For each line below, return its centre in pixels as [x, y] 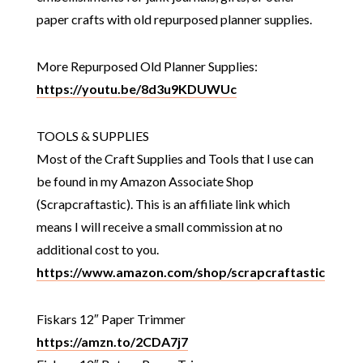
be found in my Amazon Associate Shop [145, 181]
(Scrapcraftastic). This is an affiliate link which [163, 204]
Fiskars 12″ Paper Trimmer [111, 319]
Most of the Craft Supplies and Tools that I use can [175, 158]
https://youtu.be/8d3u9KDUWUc [136, 89]
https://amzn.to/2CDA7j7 [112, 342]
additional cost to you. [97, 249]
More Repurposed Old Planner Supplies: [147, 66]
